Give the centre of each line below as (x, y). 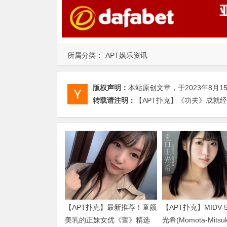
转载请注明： (114, 100)
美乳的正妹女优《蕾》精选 (107, 220)
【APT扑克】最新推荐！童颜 (111, 207)
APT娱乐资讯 (126, 55)
